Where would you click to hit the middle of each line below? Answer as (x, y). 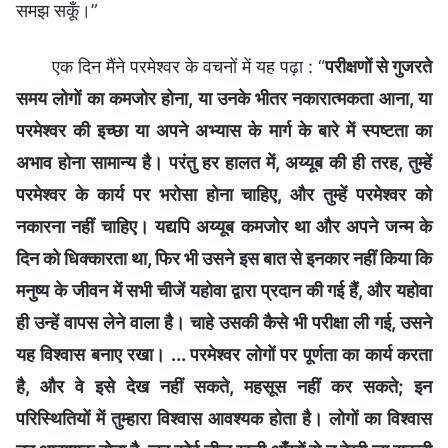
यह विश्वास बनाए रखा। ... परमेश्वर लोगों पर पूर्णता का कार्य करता (224, 354)
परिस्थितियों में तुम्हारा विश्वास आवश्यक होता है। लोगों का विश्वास (224, 418)
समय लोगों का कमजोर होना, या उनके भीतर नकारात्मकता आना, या (224, 98)
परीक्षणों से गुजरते (378, 66)
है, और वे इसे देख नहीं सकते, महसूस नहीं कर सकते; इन (224, 386)
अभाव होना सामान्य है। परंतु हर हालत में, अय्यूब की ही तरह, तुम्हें (224, 162)
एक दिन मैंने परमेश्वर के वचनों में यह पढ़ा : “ (188, 66)
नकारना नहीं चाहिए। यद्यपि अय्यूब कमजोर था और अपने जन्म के (224, 226)
